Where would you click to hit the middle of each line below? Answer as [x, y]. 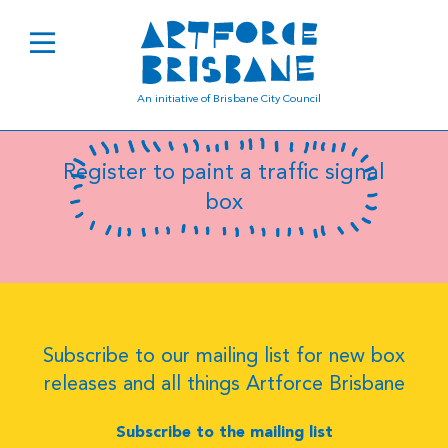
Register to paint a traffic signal [224, 173]
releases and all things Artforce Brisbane [224, 385]
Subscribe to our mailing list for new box [224, 357]
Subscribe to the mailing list [224, 433]
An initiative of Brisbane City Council [228, 99]
